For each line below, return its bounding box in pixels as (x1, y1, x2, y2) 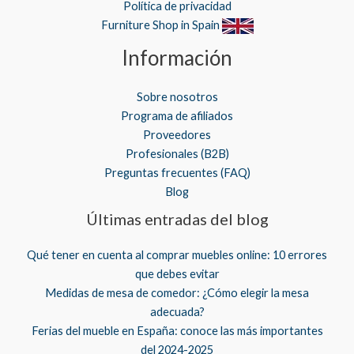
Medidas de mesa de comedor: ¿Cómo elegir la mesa (45, 286, 309, 300)
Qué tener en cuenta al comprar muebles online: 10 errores (27, 248, 327, 262)
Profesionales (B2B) (125, 147, 229, 161)
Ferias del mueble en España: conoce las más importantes (31, 324, 323, 338)
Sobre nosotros (136, 90, 218, 104)
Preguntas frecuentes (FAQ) (104, 166, 250, 180)
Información (122, 45, 232, 71)
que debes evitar (134, 267, 220, 281)
